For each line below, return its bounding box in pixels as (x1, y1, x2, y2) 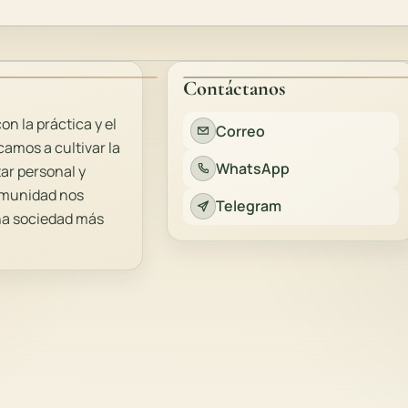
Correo (216, 120, 266, 141)
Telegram (216, 196, 282, 217)
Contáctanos (182, 76, 286, 101)
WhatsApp (216, 158, 291, 178)
